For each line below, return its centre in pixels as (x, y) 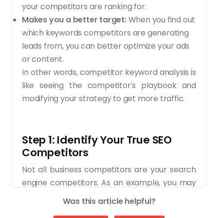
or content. (43, 59)
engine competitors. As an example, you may (109, 182)
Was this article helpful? (109, 201)
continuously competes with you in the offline (109, 209)
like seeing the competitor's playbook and (109, 85)
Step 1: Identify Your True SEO (97, 140)
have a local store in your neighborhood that (109, 196)
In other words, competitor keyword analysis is (109, 72)
